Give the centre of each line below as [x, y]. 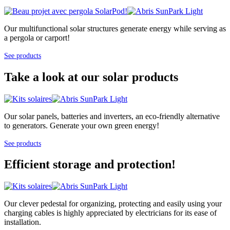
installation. [23, 222]
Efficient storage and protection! [90, 165]
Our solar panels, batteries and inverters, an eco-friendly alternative [112, 116]
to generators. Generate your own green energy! [82, 125]
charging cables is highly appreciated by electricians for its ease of [110, 213]
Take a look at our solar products [91, 77]
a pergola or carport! [37, 37]
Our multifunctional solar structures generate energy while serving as [115, 28]
